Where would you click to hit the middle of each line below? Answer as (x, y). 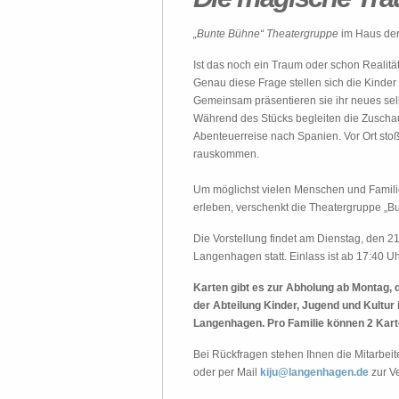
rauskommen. (226, 154)
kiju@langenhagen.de (314, 372)
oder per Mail (227, 372)
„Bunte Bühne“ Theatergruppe (267, 34)
